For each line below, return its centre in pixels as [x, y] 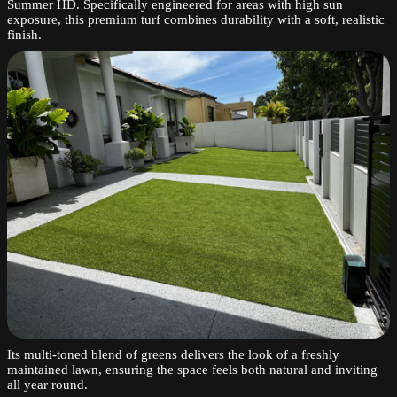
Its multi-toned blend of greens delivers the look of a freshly [173, 354]
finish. [24, 34]
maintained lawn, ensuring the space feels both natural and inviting [192, 369]
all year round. [47, 384]
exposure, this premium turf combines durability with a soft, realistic [196, 19]
